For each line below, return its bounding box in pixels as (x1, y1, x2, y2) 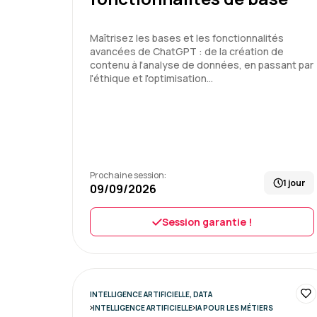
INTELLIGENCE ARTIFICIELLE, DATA (90, 289, 212, 299)
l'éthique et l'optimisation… (90, 71, 213, 85)
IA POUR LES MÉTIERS (195, 303, 273, 313)
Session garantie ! (161, 215, 252, 229)
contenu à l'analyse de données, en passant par (90, 58, 313, 71)
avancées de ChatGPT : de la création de (90, 45, 284, 58)
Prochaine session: (90, 169, 166, 181)
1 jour (282, 177, 305, 189)
